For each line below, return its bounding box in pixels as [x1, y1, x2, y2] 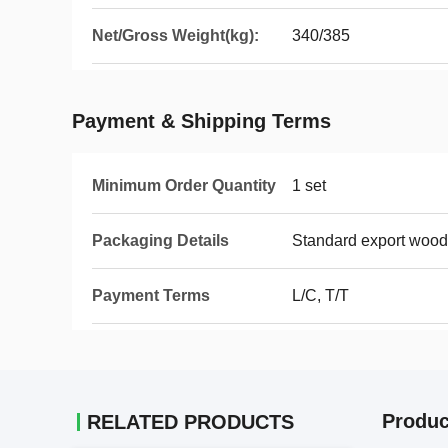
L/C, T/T [292, 287, 349, 304]
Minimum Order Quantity [92, 177, 276, 194]
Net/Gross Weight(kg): [92, 27, 259, 44]
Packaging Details [92, 232, 229, 249]
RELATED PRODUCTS [87, 411, 294, 433]
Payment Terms [92, 287, 210, 304]
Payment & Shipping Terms [72, 110, 331, 132]
